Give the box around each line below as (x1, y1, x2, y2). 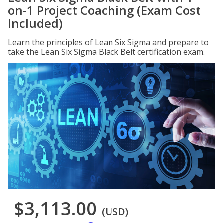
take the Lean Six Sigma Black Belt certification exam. (8, 46, 205, 57)
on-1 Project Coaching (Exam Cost (8, 2, 201, 18)
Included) (8, 15, 63, 31)
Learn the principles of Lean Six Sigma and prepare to (8, 37, 209, 48)
